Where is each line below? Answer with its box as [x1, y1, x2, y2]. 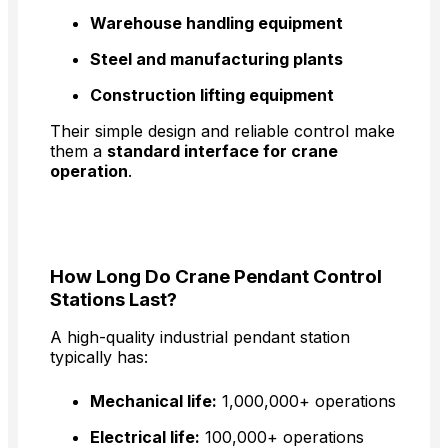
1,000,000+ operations [217, 391, 396, 412]
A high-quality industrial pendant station [50, 327, 350, 348]
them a [50, 141, 107, 162]
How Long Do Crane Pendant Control [50, 265, 382, 289]
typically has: [50, 347, 148, 368]
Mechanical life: [90, 391, 217, 412]
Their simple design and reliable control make [50, 121, 395, 142]
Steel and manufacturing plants [90, 49, 343, 70]
